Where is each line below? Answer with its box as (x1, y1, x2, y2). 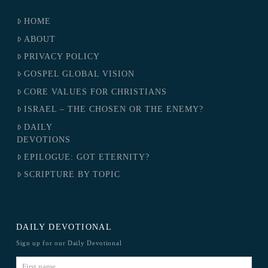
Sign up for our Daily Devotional (16, 239, 122, 246)
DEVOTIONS (16, 135, 71, 144)
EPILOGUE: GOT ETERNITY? (24, 152, 150, 162)
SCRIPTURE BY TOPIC (24, 170, 121, 179)
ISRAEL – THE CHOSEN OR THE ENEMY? (24, 105, 204, 114)
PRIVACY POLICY (24, 52, 100, 62)
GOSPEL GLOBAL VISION (24, 69, 135, 79)
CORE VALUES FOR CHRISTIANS (24, 87, 167, 96)
